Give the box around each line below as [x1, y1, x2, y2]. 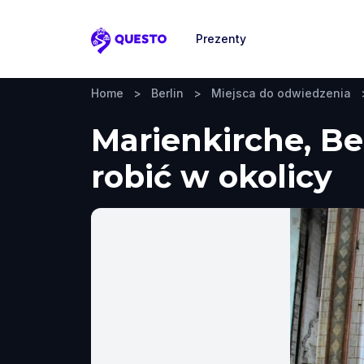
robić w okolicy [91, 158, 332, 196]
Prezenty [196, 32, 246, 45]
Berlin [151, 86, 184, 100]
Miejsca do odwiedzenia [211, 86, 351, 100]
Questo [90, 40, 140, 58]
